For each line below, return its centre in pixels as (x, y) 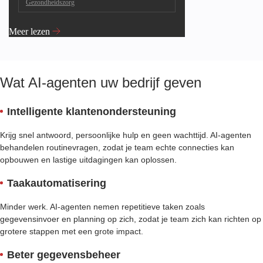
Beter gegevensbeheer (64, 255)
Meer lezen (29, 32)
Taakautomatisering (57, 183)
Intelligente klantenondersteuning (92, 112)
